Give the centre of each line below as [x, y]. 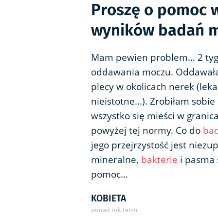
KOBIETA [109, 198]
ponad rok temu [114, 210]
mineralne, [116, 160]
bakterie [159, 160]
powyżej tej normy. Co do [147, 131]
